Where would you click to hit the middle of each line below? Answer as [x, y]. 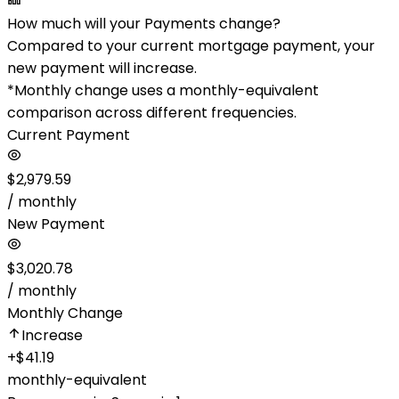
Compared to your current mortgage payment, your [191, 46]
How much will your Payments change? [144, 24]
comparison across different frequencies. [152, 113]
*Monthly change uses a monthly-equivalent [163, 90]
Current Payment [69, 135]
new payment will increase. [102, 68]
